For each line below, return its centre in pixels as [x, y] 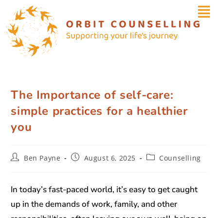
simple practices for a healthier [99, 111]
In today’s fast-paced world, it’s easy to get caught [104, 190]
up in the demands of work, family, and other [94, 204]
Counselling [180, 158]
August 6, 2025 [110, 158]
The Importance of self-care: [92, 95]
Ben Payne [42, 158]
